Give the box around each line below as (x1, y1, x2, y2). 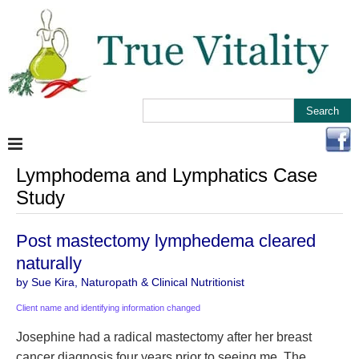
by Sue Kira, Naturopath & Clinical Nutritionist (16, 276, 244, 288)
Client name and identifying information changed (16, 303, 200, 313)
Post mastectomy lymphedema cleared (16, 231, 316, 251)
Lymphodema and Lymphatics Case (16, 164, 317, 186)
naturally (16, 253, 82, 273)
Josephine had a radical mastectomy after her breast (16, 330, 312, 344)
